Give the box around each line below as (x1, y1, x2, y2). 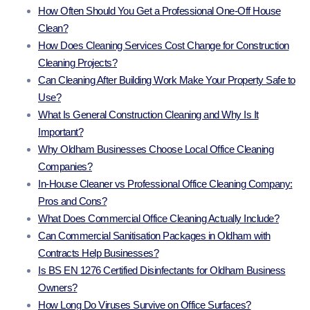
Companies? (38, 161, 92, 173)
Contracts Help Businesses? (38, 247, 158, 259)
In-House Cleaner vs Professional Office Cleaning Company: (38, 178, 293, 190)
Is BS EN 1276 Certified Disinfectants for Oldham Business (38, 264, 286, 277)
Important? (38, 126, 83, 138)
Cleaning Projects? (38, 57, 117, 69)
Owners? (38, 282, 77, 294)
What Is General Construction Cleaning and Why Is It (38, 109, 259, 121)
